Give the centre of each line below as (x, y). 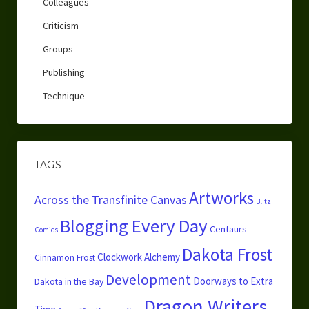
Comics (46, 230)
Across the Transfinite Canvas (110, 200)
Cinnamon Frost (64, 258)
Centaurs (228, 229)
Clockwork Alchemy (138, 257)
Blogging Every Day (133, 226)
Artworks (221, 198)
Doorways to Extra (233, 281)
